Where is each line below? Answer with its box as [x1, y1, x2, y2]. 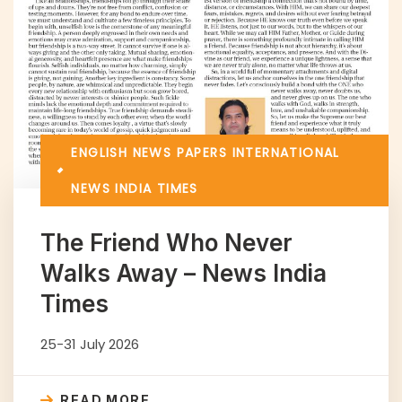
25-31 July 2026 [40, 335, 139, 354]
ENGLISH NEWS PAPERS [71, 144, 228, 162]
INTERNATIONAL [232, 144, 340, 162]
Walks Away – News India [40, 259, 327, 288]
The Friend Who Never [40, 229, 293, 258]
